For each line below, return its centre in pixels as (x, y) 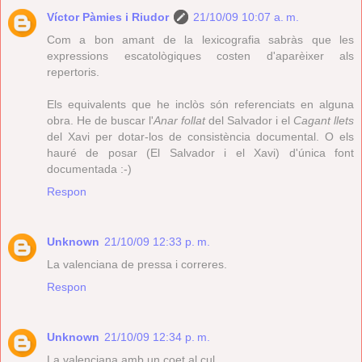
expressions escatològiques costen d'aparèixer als (200, 55)
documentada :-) (89, 168)
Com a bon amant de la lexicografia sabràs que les (200, 39)
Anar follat (179, 120)
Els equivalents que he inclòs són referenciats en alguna (200, 104)
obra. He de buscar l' (100, 120)
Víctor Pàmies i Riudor (108, 17)
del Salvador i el (249, 120)
